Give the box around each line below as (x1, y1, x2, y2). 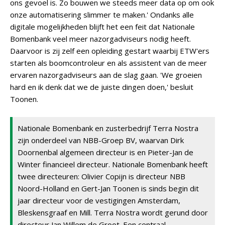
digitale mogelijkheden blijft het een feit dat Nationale (10, 22, 195, 32)
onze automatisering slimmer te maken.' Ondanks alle (10, 10, 194, 20)
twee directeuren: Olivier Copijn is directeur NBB (18, 171, 185, 181)
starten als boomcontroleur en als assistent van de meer (10, 58, 207, 68)
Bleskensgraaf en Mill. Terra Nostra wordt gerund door (18, 207, 208, 217)
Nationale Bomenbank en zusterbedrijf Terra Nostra (18, 123, 198, 133)
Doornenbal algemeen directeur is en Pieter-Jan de (18, 147, 193, 157)
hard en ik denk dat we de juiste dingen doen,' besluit (10, 82, 193, 92)
